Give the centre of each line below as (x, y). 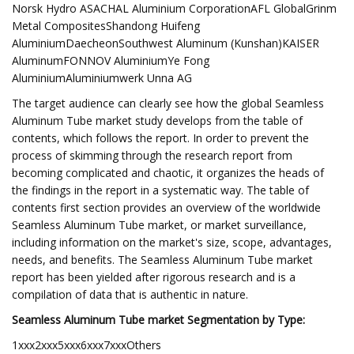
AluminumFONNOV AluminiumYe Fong (111, 60)
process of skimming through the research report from (152, 155)
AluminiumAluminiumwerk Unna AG (102, 78)
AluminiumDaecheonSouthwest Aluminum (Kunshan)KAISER (166, 43)
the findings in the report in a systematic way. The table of (160, 190)
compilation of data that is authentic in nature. (130, 294)
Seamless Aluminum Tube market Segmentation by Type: (158, 320)
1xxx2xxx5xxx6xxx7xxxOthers (87, 345)
